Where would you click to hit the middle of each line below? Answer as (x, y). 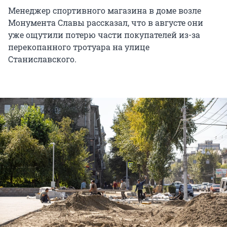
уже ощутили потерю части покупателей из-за (104, 34)
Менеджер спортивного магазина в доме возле (105, 10)
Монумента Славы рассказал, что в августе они (106, 22)
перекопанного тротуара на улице (79, 47)
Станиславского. (42, 59)
